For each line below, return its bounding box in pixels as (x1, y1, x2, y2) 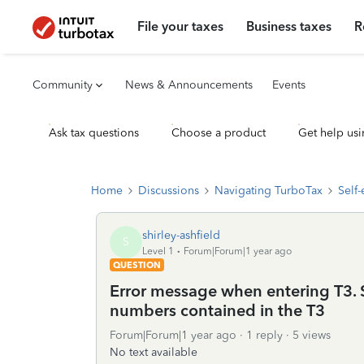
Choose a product (171, 126, 266, 140)
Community (32, 78, 93, 92)
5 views (292, 328, 331, 342)
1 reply (246, 328, 283, 342)
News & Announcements (125, 78, 253, 92)
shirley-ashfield (142, 227, 220, 242)
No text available (110, 345, 197, 359)
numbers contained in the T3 (110, 301, 325, 320)
